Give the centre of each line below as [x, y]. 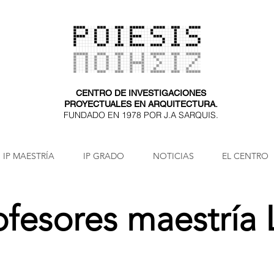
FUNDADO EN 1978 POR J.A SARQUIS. [141, 115]
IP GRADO [104, 156]
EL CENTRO [245, 156]
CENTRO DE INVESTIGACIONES [141, 93]
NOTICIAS [173, 156]
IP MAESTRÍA [29, 156]
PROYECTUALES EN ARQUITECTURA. [141, 104]
